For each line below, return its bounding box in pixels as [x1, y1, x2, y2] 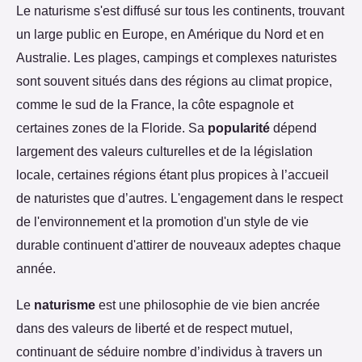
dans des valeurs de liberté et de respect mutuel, [16, 320, 293, 335]
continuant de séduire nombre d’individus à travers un [16, 343, 322, 359]
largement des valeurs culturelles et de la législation [16, 143, 313, 158]
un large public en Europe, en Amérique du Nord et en [16, 26, 324, 41]
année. [16, 260, 56, 276]
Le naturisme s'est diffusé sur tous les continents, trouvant [16, 2, 344, 18]
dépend [270, 120, 317, 135]
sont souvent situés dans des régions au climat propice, [16, 73, 332, 88]
